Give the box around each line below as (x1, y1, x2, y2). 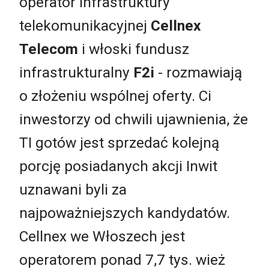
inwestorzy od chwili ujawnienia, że (19, 110, 248, 128)
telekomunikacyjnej (19, 17, 151, 35)
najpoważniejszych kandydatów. (19, 204, 230, 222)
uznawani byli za (19, 181, 127, 199)
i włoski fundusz (78, 40, 189, 58)
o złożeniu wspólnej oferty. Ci (19, 87, 211, 105)
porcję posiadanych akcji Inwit (19, 157, 217, 175)
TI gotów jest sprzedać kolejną (19, 134, 219, 152)
